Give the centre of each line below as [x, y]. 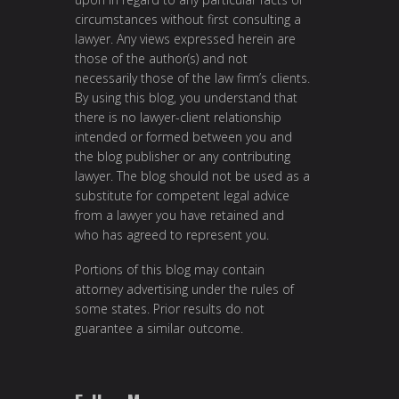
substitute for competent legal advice [182, 195]
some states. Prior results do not [170, 309]
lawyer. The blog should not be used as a [192, 175]
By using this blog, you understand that [186, 97]
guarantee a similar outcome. [159, 329]
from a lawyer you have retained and [179, 215]
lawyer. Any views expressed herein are [185, 38]
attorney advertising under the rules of [184, 289]
